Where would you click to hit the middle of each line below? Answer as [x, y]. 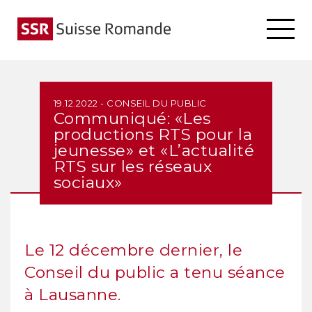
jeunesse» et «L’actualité [154, 150]
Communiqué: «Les [132, 118]
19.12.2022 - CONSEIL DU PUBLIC [130, 103]
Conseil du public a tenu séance [155, 272]
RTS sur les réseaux [133, 166]
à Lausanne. [73, 295]
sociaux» [88, 182]
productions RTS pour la [153, 134]
